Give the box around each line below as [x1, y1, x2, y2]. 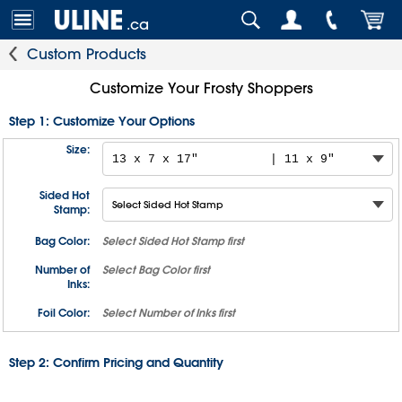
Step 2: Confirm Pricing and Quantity [9, 354, 223, 371]
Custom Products [27, 45, 146, 63]
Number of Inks [138, 305, 216, 319]
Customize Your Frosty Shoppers [89, 79, 313, 97]
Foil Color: [38, 305, 91, 319]
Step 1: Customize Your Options [9, 113, 195, 129]
